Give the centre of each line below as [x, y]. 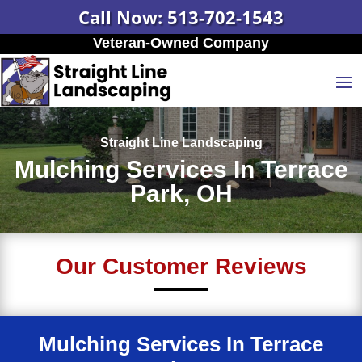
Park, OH [181, 194]
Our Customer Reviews [181, 267]
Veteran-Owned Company [181, 43]
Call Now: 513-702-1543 [181, 17]
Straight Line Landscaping [181, 143]
